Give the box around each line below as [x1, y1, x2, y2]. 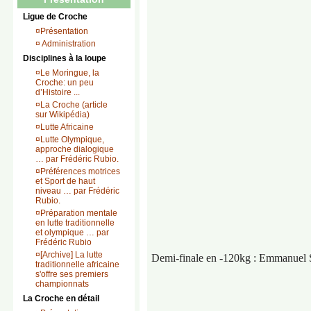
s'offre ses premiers [35, 269, 108, 279]
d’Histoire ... [35, 87, 80, 97]
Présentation [40, 26, 88, 36]
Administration [40, 39, 96, 49]
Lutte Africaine [40, 122, 94, 132]
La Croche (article [40, 100, 108, 110]
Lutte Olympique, [40, 135, 104, 144]
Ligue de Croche [23, 12, 87, 22]
